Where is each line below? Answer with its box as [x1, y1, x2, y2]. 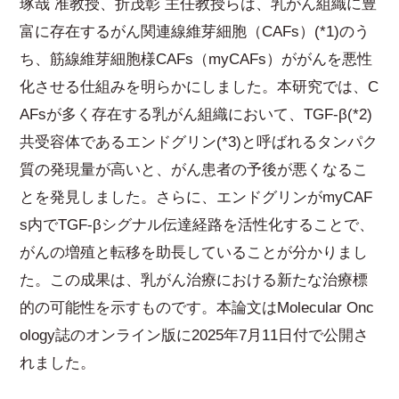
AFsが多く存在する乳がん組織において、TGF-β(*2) [20, 106, 373, 123]
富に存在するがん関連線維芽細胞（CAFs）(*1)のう [20, 23, 370, 40]
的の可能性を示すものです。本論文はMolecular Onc [20, 299, 375, 316]
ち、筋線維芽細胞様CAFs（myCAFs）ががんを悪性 [20, 51, 373, 68]
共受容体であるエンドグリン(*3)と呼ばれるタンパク [20, 134, 379, 151]
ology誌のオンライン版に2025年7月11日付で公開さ [20, 327, 370, 344]
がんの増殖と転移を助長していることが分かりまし [20, 244, 369, 261]
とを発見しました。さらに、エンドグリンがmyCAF [20, 189, 373, 206]
